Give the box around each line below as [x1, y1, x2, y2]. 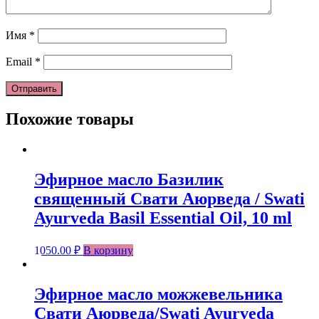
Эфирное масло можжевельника [34, 285, 283, 304]
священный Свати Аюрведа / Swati [34, 189, 305, 209]
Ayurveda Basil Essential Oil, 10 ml [34, 209, 292, 228]
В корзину [83, 244, 133, 257]
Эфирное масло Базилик [34, 170, 224, 189]
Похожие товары [6, 110, 134, 129]
